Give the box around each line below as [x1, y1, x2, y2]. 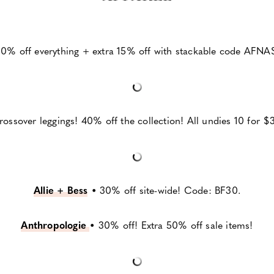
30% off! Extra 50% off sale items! [98, 218, 253, 232]
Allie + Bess [33, 183, 88, 198]
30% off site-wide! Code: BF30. [100, 183, 240, 198]
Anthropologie [21, 218, 90, 232]
